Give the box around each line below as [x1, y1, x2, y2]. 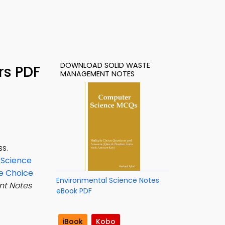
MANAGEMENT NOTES [60, 69, 135, 79]
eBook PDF [56, 186, 92, 196]
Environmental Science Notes [56, 175, 159, 185]
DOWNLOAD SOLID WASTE [60, 60, 150, 70]
